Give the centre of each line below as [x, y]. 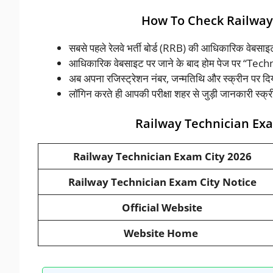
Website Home [162, 233]
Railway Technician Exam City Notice [162, 182]
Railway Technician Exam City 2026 [162, 157]
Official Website [162, 208]
